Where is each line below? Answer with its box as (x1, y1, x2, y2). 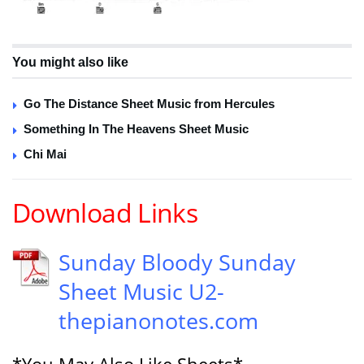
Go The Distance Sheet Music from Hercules (24, 96, 275, 110)
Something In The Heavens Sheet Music (24, 121, 249, 136)
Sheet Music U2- (58, 275, 224, 306)
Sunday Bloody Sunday (58, 246, 296, 277)
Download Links (12, 195, 198, 230)
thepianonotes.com (58, 305, 258, 336)
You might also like (12, 54, 128, 69)
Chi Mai (24, 146, 67, 161)
